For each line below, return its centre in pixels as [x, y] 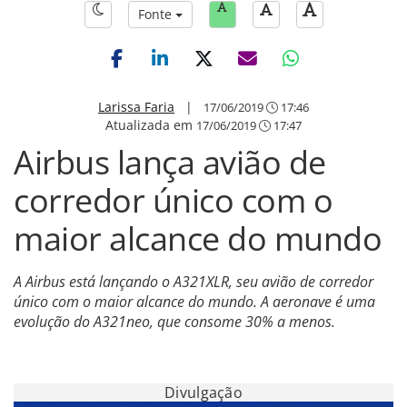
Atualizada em [151, 125]
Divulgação [203, 392]
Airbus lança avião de [170, 162]
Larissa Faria [136, 107]
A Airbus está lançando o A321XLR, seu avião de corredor [194, 282]
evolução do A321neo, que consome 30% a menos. [174, 322]
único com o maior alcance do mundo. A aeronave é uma [194, 302]
